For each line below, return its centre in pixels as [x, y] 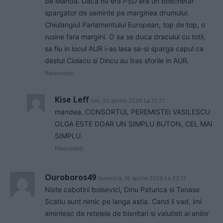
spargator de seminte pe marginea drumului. [117, 13]
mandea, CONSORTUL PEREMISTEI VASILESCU [132, 112]
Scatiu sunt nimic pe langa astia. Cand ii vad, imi [123, 202]
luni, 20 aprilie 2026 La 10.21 [128, 101]
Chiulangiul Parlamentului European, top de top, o [125, 25]
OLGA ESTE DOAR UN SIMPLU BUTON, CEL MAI [134, 124]
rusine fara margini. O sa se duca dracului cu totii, [125, 37]
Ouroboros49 [70, 177]
